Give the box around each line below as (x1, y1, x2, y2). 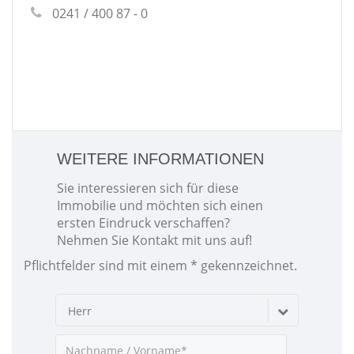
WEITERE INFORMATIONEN (57, 150, 264, 168)
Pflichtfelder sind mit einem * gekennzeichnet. (24, 257, 297, 274)
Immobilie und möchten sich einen (57, 197, 263, 214)
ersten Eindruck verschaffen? (57, 214, 230, 232)
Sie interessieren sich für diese (57, 179, 239, 197)
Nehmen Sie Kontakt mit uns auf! (57, 232, 252, 249)
